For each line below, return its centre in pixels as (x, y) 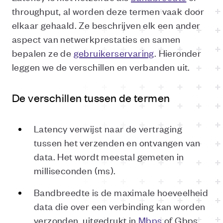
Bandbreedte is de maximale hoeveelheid (121, 192)
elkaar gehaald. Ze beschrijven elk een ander (106, 25)
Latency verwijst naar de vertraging (108, 128)
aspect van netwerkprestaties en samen (96, 39)
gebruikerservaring (114, 53)
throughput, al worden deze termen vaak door (108, 11)
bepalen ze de (43, 53)
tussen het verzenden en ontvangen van (117, 142)
